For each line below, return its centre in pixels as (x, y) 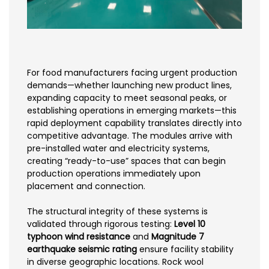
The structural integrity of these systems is (117, 211)
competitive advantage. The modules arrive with (130, 135)
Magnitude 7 (178, 236)
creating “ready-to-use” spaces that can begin (126, 161)
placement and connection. (86, 186)
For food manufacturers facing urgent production (132, 72)
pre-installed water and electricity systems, (118, 148)
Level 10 (190, 224)
